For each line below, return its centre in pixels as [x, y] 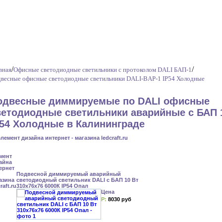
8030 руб [120, 199]
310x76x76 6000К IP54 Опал [52, 186]
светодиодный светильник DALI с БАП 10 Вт [77, 180]
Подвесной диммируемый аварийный [69, 174]
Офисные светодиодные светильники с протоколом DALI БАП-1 [103, 70]
